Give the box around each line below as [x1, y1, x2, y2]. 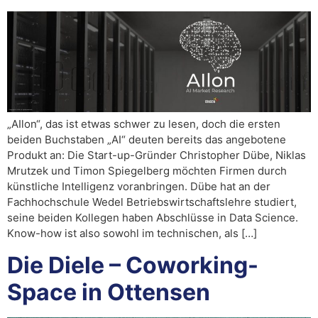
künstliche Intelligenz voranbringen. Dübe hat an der [7, 180, 270, 194]
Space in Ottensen [7, 278, 210, 306]
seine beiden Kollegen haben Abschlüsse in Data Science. [7, 211, 298, 225]
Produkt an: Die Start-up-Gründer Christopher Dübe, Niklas [7, 148, 306, 163]
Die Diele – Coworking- [7, 251, 258, 279]
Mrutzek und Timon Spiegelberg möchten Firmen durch [7, 164, 287, 178]
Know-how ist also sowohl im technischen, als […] [7, 226, 257, 241]
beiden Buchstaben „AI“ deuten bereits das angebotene [7, 133, 286, 147]
